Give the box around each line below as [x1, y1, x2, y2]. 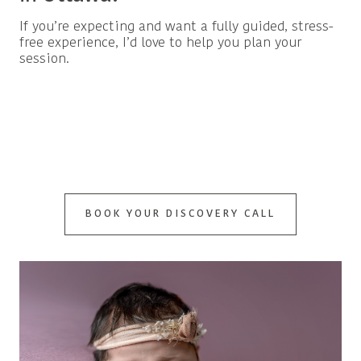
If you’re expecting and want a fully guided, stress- [19, 19, 334, 34]
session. [19, 52, 69, 66]
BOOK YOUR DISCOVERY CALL [85, 208, 276, 219]
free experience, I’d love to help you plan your [19, 35, 301, 50]
